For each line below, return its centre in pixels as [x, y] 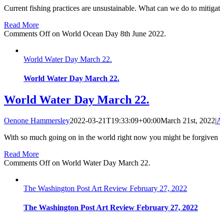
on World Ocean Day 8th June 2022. [108, 33]
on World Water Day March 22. [100, 163]
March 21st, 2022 [188, 121]
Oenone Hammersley [37, 121]
